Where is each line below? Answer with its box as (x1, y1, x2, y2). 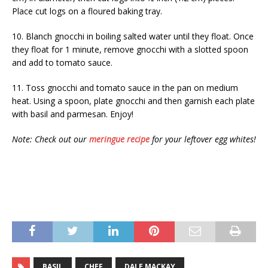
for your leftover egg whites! (150, 133, 256, 145)
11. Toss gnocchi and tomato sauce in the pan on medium (12, 82, 238, 94)
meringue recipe (89, 133, 150, 145)
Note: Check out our (12, 133, 89, 145)
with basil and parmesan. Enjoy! (12, 108, 133, 120)
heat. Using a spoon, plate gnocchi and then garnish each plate (12, 95, 255, 107)
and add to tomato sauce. (12, 57, 112, 69)
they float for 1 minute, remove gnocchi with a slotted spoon (12, 44, 248, 56)
